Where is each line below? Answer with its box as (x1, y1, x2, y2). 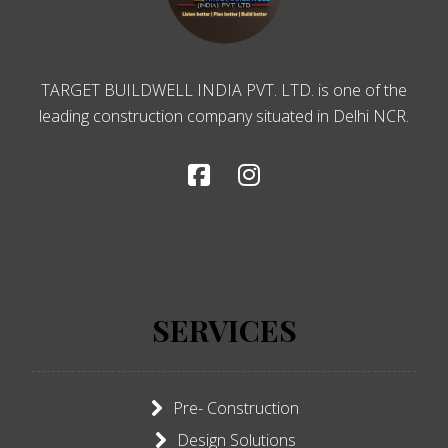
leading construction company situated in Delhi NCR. (39, 105, 409, 127)
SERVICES (151, 310, 297, 350)
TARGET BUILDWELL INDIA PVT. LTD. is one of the (41, 79, 407, 101)
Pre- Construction (173, 397, 299, 419)
